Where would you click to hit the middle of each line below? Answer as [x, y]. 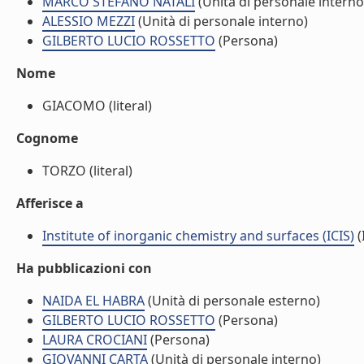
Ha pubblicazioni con [84, 268]
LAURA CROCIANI [95, 340]
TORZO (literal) [87, 171]
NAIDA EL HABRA [93, 301]
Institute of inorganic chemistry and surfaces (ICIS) [198, 236]
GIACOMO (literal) [97, 106]
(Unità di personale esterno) [232, 301]
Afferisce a [50, 203]
